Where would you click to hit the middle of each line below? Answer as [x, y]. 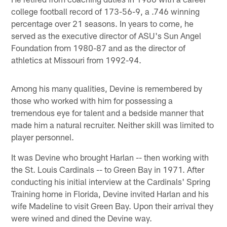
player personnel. [43, 137]
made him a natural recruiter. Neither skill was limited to [113, 124]
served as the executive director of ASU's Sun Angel [106, 35]
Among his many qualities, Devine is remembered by [107, 88]
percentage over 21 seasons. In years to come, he [103, 23]
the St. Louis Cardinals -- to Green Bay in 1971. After [108, 169]
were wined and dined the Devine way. [82, 218]
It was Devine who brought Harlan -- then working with [110, 157]
